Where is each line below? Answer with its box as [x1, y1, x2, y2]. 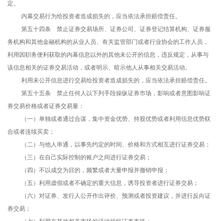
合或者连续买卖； [7, 128, 55, 136]
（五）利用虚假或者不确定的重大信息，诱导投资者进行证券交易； [21, 180, 199, 187]
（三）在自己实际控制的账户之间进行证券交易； [21, 154, 151, 161]
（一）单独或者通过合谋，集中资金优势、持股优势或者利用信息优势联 [21, 115, 211, 123]
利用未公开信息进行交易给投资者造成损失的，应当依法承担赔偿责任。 [21, 77, 211, 84]
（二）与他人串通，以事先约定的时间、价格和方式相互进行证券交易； [21, 141, 211, 148]
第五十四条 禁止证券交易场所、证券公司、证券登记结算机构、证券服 [21, 26, 211, 33]
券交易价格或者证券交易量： [7, 103, 84, 110]
